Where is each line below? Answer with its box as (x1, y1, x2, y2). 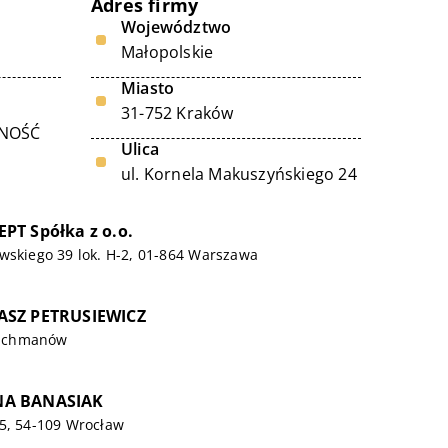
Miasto (121, 77, 175, 99)
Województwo (121, 16, 232, 38)
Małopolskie (121, 41, 214, 63)
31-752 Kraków (121, 102, 234, 124)
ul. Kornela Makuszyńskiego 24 (121, 163, 357, 185)
